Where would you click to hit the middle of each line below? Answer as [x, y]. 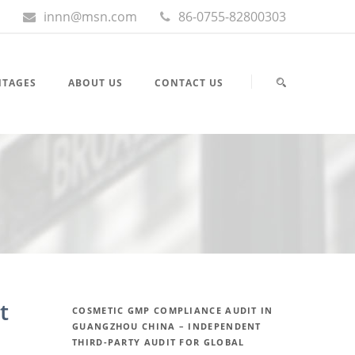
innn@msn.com [90, 17]
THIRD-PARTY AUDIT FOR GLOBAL [158, 342]
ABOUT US [95, 83]
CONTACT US [189, 83]
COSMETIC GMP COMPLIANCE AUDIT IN [173, 311]
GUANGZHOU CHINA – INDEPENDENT [167, 326]
